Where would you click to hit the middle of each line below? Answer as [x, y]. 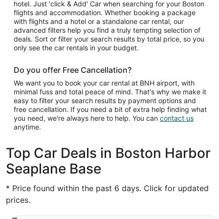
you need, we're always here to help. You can [87, 118]
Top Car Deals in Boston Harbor [108, 153]
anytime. [27, 127]
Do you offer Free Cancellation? [73, 70]
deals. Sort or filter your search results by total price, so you [109, 39]
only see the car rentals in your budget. [76, 48]
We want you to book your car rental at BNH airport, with [104, 83]
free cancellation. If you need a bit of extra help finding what [110, 109]
